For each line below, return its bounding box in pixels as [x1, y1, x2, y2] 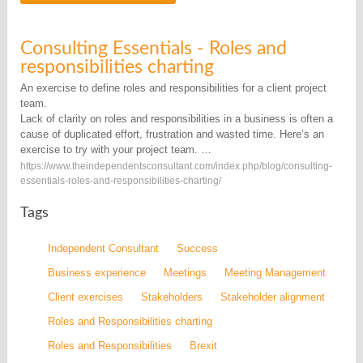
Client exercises [48, 291, 124, 304]
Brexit [190, 340, 218, 352]
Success [177, 242, 219, 255]
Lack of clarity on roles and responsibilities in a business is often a [20, 113, 334, 126]
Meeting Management [224, 267, 327, 280]
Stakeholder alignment [220, 291, 326, 304]
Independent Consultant [48, 242, 160, 255]
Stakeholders [141, 291, 203, 304]
